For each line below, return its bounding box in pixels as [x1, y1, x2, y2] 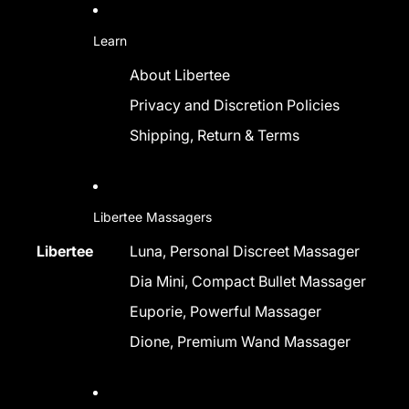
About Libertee [130, 66, 230, 84]
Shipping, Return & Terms [130, 126, 299, 144]
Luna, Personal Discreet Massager [130, 242, 360, 260]
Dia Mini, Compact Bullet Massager [130, 272, 366, 290]
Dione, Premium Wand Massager [130, 332, 351, 351]
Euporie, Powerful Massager [130, 302, 321, 320]
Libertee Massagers [93, 208, 212, 225]
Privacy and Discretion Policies [130, 96, 340, 114]
